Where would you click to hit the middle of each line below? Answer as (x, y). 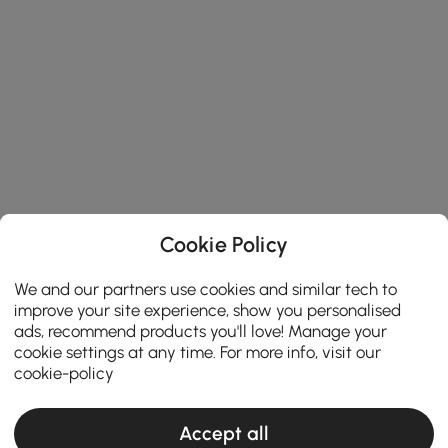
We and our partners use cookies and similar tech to (206, 288)
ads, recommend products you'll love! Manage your (201, 330)
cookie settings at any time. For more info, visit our (198, 351)
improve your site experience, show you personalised (208, 309)
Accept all (224, 434)
